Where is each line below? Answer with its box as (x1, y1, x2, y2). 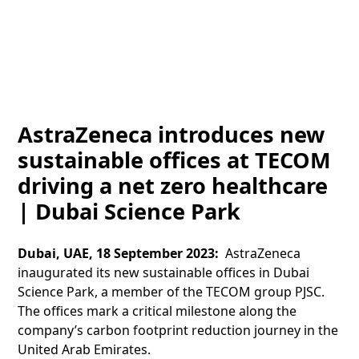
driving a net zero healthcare (18, 170, 329, 200)
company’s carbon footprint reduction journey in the (18, 321, 339, 339)
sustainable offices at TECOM (18, 144, 332, 175)
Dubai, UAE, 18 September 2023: (18, 244, 226, 262)
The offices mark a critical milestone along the (18, 301, 297, 320)
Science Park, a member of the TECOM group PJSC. (18, 282, 325, 301)
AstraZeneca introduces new (18, 119, 325, 149)
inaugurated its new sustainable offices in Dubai (18, 263, 310, 281)
